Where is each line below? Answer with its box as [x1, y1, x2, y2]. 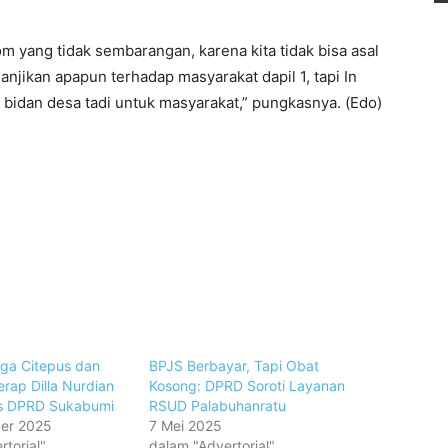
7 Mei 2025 [149, 416, 223, 434]
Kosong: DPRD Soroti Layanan [149, 376, 346, 394]
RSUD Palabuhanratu [149, 396, 287, 414]
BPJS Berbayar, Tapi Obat [149, 356, 320, 374]
